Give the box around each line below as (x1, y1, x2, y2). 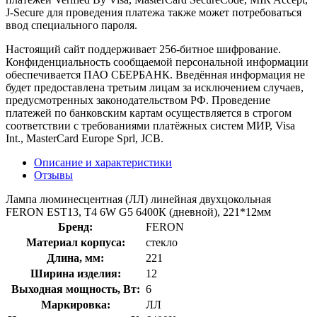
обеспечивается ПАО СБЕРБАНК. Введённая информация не (6, 68, 305, 81)
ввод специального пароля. (6, 18, 137, 31)
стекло (146, 236, 178, 248)
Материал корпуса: (25, 236, 125, 248)
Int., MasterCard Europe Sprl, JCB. (6, 132, 163, 144)
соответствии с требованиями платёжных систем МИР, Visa (6, 119, 295, 132)
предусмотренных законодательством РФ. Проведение (6, 93, 270, 106)
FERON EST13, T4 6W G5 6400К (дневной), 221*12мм (6, 205, 271, 218)
